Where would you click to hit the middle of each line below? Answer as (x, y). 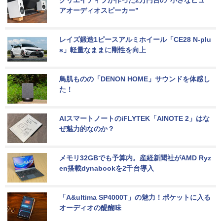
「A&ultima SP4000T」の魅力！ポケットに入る (135, 197)
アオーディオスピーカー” (99, 10)
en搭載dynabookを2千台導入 (107, 168)
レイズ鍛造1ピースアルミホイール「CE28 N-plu (135, 39)
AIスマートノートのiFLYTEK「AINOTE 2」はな (134, 118)
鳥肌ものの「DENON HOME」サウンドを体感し (135, 79)
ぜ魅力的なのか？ (87, 129)
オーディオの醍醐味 (90, 207)
